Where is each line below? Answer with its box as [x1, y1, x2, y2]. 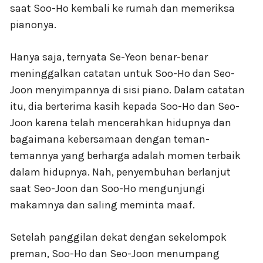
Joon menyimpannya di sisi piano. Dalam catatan [10, 83, 245, 96]
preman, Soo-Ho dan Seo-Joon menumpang [10, 247, 220, 260]
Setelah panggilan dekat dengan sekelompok [10, 230, 227, 244]
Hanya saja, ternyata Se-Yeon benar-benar [10, 50, 208, 63]
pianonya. [10, 18, 56, 31]
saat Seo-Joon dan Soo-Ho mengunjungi [10, 181, 205, 195]
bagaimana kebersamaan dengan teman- [10, 132, 210, 146]
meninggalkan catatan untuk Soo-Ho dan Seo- [10, 66, 235, 80]
